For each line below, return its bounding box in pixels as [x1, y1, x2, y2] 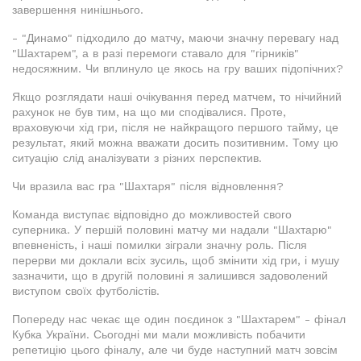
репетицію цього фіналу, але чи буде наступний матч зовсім [12, 343, 338, 357]
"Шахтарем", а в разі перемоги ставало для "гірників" [12, 47, 299, 60]
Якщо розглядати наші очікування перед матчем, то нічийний [12, 90, 342, 104]
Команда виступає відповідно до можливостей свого [12, 208, 292, 222]
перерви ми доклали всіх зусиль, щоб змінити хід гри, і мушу [12, 254, 339, 268]
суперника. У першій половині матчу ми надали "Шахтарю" [12, 223, 332, 237]
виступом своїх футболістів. [12, 284, 160, 298]
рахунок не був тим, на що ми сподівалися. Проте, [12, 106, 286, 119]
